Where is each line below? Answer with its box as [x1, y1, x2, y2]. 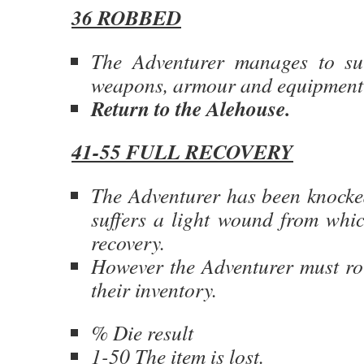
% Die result [91, 318, 193, 346]
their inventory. [91, 275, 217, 303]
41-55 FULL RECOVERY [71, 136, 293, 166]
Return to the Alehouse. [91, 93, 290, 123]
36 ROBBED [71, 2, 181, 32]
